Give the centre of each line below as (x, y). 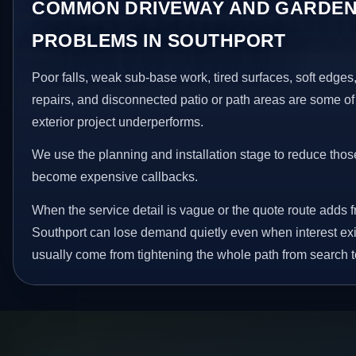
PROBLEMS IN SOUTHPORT (159, 40)
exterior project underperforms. (118, 122)
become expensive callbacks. (115, 177)
